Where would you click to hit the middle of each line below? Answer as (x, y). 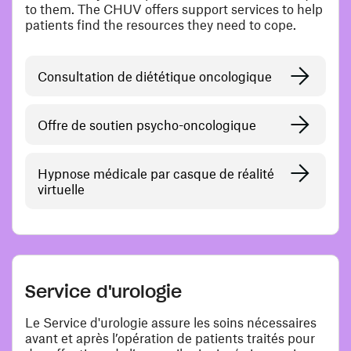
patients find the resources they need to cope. (161, 25)
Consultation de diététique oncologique (155, 76)
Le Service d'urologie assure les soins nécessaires (171, 322)
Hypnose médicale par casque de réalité (156, 174)
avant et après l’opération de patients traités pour (170, 338)
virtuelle (61, 189)
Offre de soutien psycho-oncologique (147, 125)
